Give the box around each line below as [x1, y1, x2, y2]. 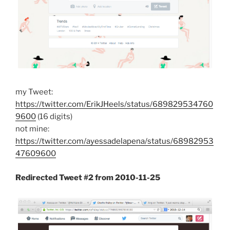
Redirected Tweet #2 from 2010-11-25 [15, 172, 160, 182]
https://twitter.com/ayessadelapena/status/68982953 [15, 137, 214, 146]
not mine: [15, 124, 49, 134]
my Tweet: [15, 87, 53, 97]
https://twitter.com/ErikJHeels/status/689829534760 [15, 100, 213, 109]
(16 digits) [36, 112, 72, 122]
